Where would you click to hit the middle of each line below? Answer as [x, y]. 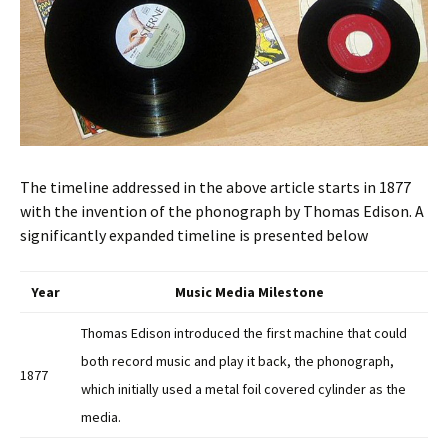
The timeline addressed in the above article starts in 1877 [215, 187]
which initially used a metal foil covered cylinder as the [243, 389]
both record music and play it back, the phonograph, [237, 361]
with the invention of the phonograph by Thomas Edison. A [222, 211]
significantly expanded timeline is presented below [194, 235]
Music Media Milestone [249, 292]
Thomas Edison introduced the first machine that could [244, 333]
